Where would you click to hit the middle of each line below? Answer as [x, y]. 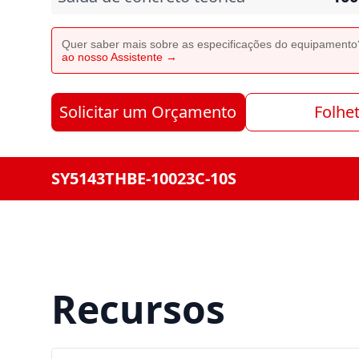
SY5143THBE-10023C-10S [144, 178]
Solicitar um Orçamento [148, 112]
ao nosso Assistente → [119, 57]
